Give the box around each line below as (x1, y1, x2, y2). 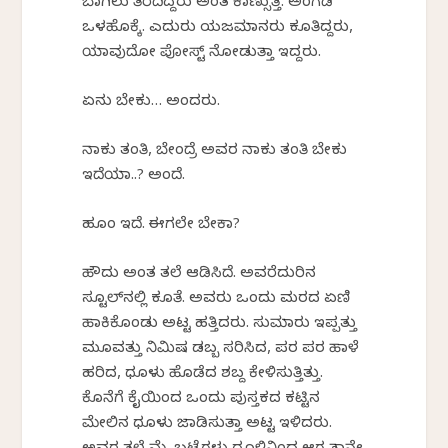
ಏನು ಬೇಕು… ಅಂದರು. (82, 92, 221, 113)
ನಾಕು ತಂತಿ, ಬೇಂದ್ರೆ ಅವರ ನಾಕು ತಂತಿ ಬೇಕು (82, 141, 348, 162)
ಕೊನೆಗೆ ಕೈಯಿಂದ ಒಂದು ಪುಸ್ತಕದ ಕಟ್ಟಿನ (82, 389, 321, 410)
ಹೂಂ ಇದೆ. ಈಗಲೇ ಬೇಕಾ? (82, 215, 241, 236)
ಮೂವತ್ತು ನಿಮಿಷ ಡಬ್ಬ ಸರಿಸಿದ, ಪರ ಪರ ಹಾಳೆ (82, 339, 360, 360)
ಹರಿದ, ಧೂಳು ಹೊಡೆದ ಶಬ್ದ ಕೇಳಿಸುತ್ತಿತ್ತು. (82, 364, 324, 385)
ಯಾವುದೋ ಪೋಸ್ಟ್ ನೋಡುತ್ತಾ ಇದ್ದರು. (82, 43, 322, 64)
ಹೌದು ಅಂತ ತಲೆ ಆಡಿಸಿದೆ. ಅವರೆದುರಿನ (82, 264, 317, 285)
